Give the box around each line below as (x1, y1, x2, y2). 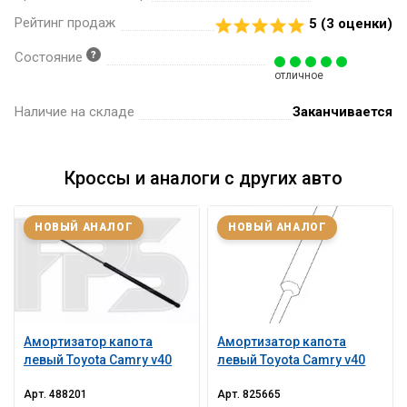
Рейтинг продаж (14, 14, 115, 31)
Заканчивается (293, 103, 393, 120)
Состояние (14, 48, 86, 65)
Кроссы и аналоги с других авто (65, 166, 342, 189)
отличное (274, 68, 324, 82)
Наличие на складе (14, 103, 134, 120)
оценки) (334, 15, 393, 32)
